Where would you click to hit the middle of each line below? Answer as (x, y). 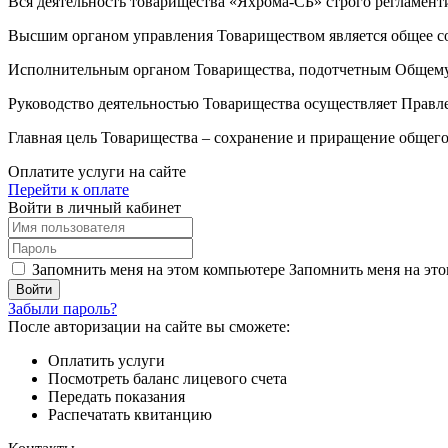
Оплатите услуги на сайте (97, 172)
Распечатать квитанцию (130, 415)
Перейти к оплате (68, 190)
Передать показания (116, 397)
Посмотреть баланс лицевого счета (167, 379)
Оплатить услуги (106, 361)
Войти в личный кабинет (94, 208)
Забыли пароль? (62, 309)
